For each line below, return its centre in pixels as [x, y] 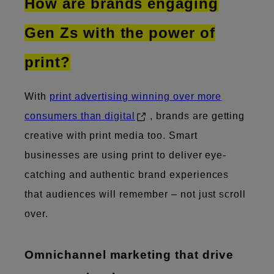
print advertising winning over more [135, 96]
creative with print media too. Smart [111, 135]
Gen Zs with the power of [120, 32]
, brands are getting [198, 116]
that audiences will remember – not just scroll [135, 194]
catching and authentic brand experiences [127, 174]
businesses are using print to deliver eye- [126, 155]
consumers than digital [80, 116]
